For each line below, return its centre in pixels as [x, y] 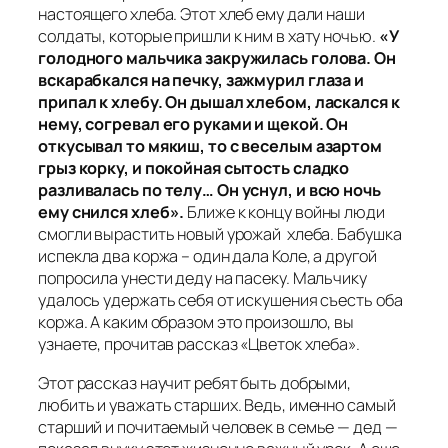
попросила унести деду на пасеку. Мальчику [202, 278]
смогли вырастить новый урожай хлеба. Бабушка [220, 234]
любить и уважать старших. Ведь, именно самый [217, 404]
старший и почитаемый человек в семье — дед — [218, 426]
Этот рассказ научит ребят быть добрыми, [195, 382]
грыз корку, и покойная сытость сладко [194, 168]
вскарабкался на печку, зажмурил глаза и [201, 80]
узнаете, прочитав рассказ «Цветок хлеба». [199, 344]
